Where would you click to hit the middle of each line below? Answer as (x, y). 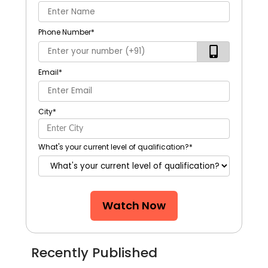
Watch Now (134, 206)
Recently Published (95, 252)
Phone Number (64, 32)
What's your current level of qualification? (113, 147)
